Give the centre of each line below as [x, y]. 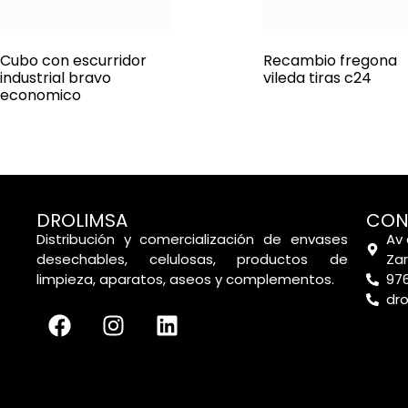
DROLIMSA [82, 221]
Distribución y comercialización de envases [192, 240]
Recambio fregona [330, 61]
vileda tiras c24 [317, 78]
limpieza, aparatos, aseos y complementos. [185, 280]
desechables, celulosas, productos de [192, 260]
